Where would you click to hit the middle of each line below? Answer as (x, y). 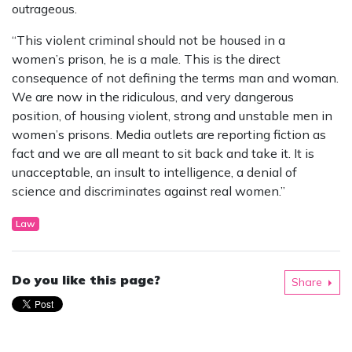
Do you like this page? (86, 280)
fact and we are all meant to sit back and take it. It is (163, 154)
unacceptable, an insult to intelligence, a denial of (154, 172)
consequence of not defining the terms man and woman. (175, 78)
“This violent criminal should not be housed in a (148, 40)
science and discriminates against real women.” (148, 191)
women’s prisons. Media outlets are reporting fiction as (169, 135)
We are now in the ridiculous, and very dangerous (153, 97)
